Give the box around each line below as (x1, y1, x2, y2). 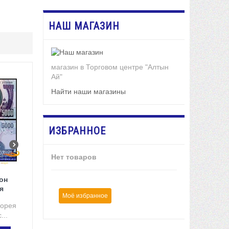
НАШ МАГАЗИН (48, 20, 120, 33)
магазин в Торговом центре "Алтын (51, 63, 169, 72)
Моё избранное (62, 192, 108, 200)
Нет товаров (51, 153, 97, 162)
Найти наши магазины (51, 87, 126, 96)
